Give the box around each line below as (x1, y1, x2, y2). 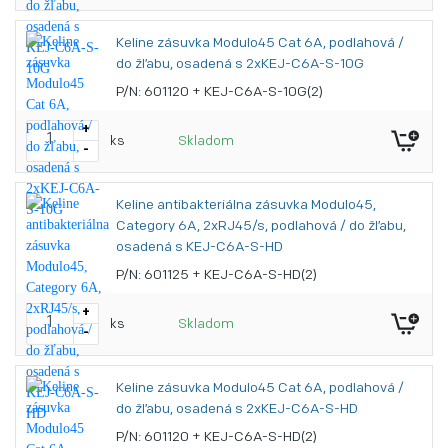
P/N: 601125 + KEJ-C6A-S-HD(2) (116, 268, 317, 283)
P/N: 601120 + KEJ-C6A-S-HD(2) (116, 430, 317, 445)
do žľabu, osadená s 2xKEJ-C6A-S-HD (116, 402, 358, 417)
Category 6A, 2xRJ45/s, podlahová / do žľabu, (116, 219, 406, 234)
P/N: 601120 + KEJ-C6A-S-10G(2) (116, 85, 323, 100)
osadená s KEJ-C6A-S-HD (116, 240, 283, 255)
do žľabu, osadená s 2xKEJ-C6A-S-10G (116, 57, 364, 72)
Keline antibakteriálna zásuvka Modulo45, (116, 198, 376, 213)
